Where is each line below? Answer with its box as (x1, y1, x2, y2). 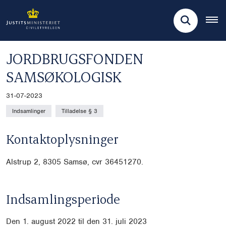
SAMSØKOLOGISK (6, 67, 122, 86)
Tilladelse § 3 (62, 107, 97, 116)
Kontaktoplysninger (6, 130, 119, 147)
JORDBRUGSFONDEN (6, 49, 143, 68)
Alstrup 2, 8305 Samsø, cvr (6, 157, 105, 167)
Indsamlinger (12, 107, 45, 116)
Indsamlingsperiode (6, 191, 120, 207)
